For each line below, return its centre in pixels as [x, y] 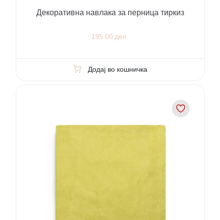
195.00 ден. [110, 36]
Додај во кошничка [117, 69]
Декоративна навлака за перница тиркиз [110, 12]
